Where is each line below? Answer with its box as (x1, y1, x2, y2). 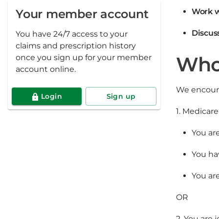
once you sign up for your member (16, 53, 152, 62)
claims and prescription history (16, 41, 136, 50)
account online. (16, 65, 76, 74)
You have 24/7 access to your (16, 29, 128, 39)
